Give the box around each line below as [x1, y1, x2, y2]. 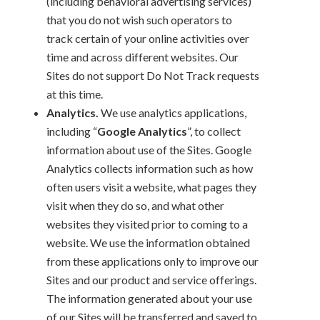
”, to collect [187, 124, 241, 138]
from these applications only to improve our [46, 254, 259, 268]
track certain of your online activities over [46, 31, 249, 45]
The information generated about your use [46, 291, 252, 305]
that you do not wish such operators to [46, 12, 232, 26]
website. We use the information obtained [46, 235, 250, 249]
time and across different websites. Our [46, 49, 239, 64]
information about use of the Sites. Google [46, 142, 251, 156]
